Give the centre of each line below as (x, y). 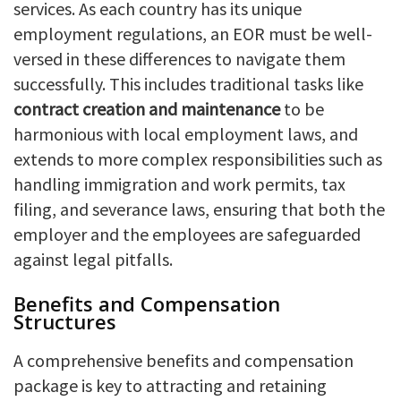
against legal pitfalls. (93, 259)
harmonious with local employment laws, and (186, 133)
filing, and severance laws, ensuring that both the (199, 209)
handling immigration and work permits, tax (179, 183)
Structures (65, 321)
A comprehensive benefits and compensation (183, 360)
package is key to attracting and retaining (170, 385)
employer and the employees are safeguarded (187, 234)
